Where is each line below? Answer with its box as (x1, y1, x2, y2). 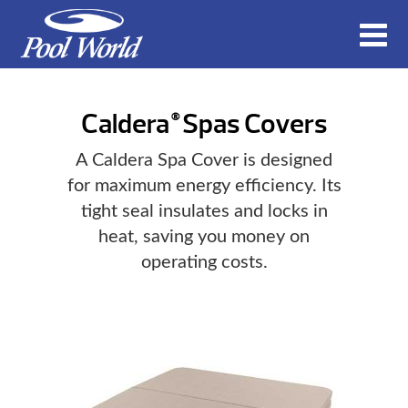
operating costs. (140, 253, 268, 272)
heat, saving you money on (98, 228, 310, 247)
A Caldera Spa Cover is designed (76, 151, 332, 170)
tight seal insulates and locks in (80, 202, 328, 221)
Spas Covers (178, 107, 327, 142)
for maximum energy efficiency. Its (66, 177, 342, 196)
